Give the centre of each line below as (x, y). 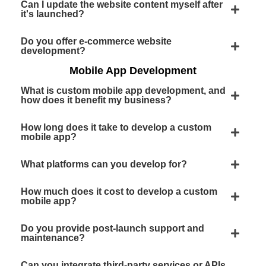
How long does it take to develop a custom (116, 127)
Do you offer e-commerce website (96, 41)
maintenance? (53, 238)
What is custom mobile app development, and (123, 91)
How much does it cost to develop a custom (119, 191)
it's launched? (53, 14)
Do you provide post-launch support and (113, 228)
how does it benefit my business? (96, 100)
